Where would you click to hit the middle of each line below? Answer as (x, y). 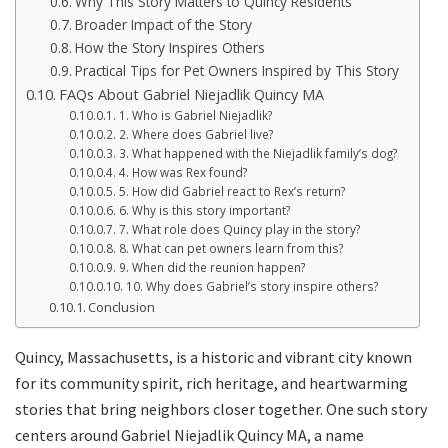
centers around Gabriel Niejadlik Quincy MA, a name (189, 434)
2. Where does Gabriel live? (195, 134)
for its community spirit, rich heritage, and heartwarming (211, 382)
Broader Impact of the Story (163, 24)
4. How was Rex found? (182, 172)
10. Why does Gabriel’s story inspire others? (251, 286)
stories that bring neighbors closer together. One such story (221, 408)
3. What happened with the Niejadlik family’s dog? (257, 153)
